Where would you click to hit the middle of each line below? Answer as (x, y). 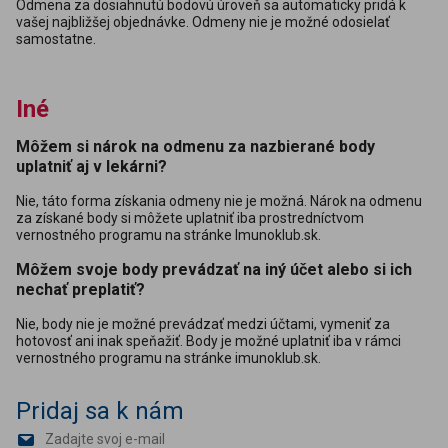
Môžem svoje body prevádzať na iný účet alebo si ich (214, 269)
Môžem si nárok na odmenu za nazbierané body (195, 146)
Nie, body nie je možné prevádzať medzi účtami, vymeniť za (203, 324)
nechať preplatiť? (80, 289)
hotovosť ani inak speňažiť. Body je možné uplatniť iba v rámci (208, 341)
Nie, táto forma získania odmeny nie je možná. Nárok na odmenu (219, 201)
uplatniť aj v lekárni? (91, 166)
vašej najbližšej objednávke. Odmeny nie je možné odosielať (203, 22)
